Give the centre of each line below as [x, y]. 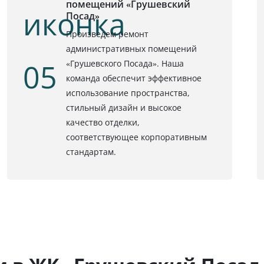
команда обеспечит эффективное [133, 78]
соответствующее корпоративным [136, 137]
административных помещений [131, 48]
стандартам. [91, 151]
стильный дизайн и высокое [123, 107]
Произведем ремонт [107, 34]
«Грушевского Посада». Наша [125, 63]
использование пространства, [128, 93]
